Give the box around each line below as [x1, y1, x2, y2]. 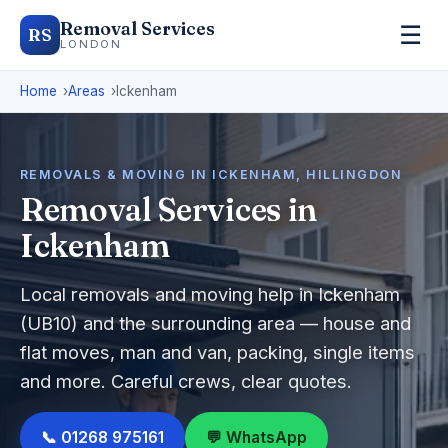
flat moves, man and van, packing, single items [20, 341, 415, 363]
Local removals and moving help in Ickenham [20, 283, 400, 305]
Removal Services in [20, 190, 317, 229]
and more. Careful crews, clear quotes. [20, 370, 352, 392]
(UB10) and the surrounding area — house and [20, 312, 411, 334]
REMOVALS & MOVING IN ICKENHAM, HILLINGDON [20, 167, 403, 182]
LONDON [60, 37, 123, 51]
